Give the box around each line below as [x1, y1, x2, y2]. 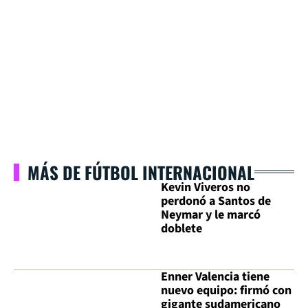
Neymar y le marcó [161, 206, 261, 223]
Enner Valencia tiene [161, 267, 269, 285]
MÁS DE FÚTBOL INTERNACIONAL [27, 159, 254, 185]
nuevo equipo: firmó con [161, 281, 291, 299]
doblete [161, 219, 202, 237]
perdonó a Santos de [161, 192, 271, 210]
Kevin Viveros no [161, 178, 250, 196]
